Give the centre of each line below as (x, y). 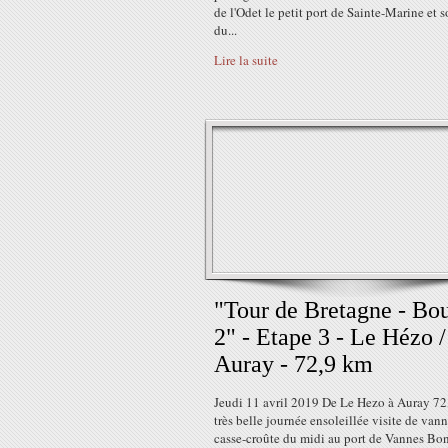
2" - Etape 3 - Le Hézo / (330, 337)
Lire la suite (246, 60)
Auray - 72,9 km (293, 364)
